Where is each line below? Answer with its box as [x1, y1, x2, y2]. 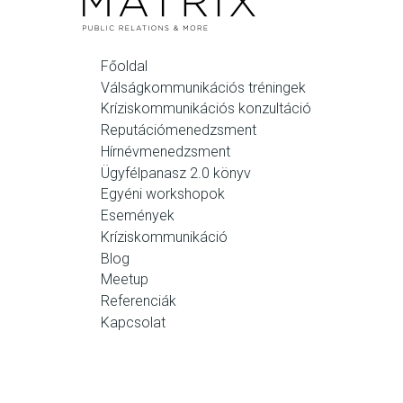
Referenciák [101, 292, 176, 310]
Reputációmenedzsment [101, 121, 256, 139]
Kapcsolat [101, 313, 166, 331]
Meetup [101, 271, 148, 289]
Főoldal [101, 58, 148, 75]
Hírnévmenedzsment [101, 142, 230, 160]
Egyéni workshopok [101, 185, 225, 203]
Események [101, 207, 175, 225]
